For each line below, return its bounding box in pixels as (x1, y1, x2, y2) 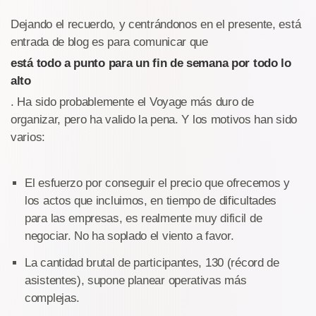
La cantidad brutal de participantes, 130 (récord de (25, 256, 279, 269)
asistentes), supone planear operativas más (25, 274, 247, 287)
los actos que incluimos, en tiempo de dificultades (25, 194, 277, 207)
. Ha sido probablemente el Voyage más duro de (11, 95, 254, 109)
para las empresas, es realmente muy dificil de (25, 212, 262, 225)
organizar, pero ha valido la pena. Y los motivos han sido (11, 113, 297, 126)
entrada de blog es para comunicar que (11, 35, 208, 49)
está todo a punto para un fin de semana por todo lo (11, 56, 291, 70)
